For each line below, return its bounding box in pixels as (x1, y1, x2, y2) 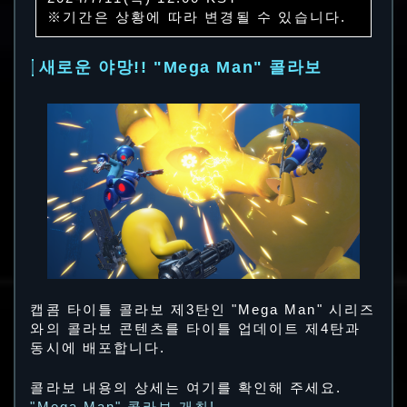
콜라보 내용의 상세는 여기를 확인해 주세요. (30, 381, 342, 396)
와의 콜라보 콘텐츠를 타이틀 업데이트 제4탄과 (30, 321, 362, 336)
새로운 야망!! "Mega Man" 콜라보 (38, 58, 323, 77)
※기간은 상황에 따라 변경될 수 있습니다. (46, 10, 347, 25)
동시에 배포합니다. (30, 340, 165, 355)
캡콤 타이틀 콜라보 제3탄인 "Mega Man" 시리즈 (30, 302, 375, 317)
